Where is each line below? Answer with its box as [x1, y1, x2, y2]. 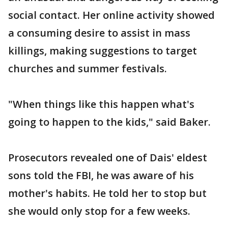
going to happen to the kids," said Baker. [8, 115, 211, 129]
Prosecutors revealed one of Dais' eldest [8, 150, 207, 164]
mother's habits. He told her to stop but [8, 186, 207, 200]
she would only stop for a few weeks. [8, 204, 190, 218]
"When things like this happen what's [8, 97, 194, 111]
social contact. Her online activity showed [8, 8, 215, 22]
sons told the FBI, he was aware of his [8, 168, 194, 182]
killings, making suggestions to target [8, 43, 197, 58]
